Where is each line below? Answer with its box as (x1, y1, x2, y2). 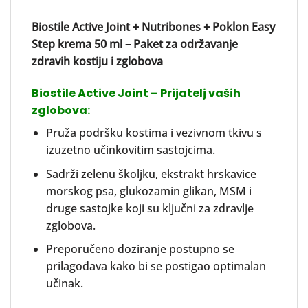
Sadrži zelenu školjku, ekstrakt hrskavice (45, 166, 256, 181)
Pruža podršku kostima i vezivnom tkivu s (45, 125, 262, 141)
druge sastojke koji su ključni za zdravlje (45, 200, 254, 216)
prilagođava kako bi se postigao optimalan (45, 258, 266, 274)
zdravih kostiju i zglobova (32, 54, 163, 69)
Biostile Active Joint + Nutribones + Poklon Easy (32, 19, 275, 35)
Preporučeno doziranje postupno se (45, 241, 234, 257)
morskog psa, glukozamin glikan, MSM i (45, 183, 252, 199)
